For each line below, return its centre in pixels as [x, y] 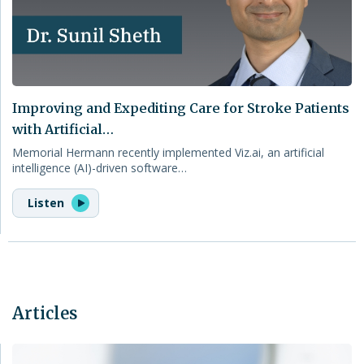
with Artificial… [63, 129]
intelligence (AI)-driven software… [100, 167]
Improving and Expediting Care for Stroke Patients [181, 108]
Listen [48, 202]
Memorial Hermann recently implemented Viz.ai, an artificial [168, 152]
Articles [45, 313]
